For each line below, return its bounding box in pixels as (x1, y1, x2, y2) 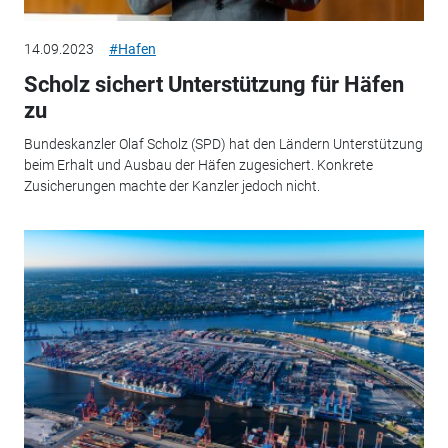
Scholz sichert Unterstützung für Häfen (23, 71, 404, 97)
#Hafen (108, 40, 156, 57)
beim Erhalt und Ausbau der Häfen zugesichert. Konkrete (23, 157, 373, 173)
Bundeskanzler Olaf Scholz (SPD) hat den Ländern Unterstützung (23, 136, 423, 152)
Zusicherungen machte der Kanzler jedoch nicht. (23, 178, 320, 194)
